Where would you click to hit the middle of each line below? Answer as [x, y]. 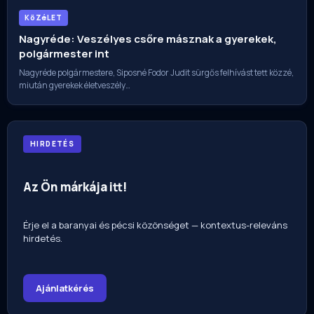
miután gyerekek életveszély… [75, 85]
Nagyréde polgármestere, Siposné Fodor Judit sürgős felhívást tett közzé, [156, 72]
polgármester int [64, 53]
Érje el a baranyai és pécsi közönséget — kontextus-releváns [155, 225]
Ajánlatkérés [65, 288]
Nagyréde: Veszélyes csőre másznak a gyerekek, [148, 39]
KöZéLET [43, 17]
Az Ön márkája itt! [75, 187]
